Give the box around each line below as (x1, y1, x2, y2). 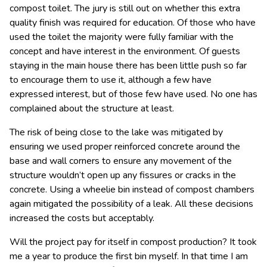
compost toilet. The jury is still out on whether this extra (10, 1, 240, 15)
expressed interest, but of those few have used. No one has (10, 87, 257, 101)
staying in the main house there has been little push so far (10, 58, 247, 72)
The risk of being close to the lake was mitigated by (10, 125, 223, 139)
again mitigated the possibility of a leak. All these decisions (10, 197, 253, 210)
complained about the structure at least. (10, 101, 174, 115)
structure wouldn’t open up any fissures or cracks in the (10, 168, 236, 182)
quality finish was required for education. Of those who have (10, 15, 256, 29)
